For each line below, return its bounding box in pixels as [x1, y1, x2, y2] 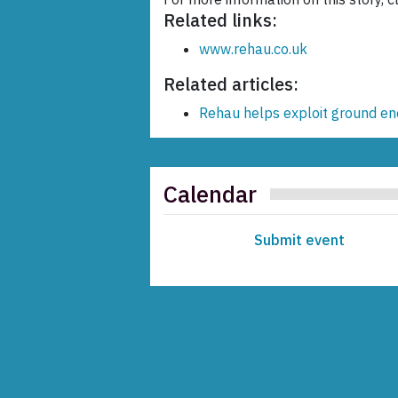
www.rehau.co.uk [199, 40, 307, 59]
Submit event [253, 231, 345, 250]
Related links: [163, 8, 277, 33]
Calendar [163, 179, 257, 210]
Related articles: [163, 72, 298, 97]
